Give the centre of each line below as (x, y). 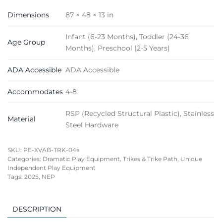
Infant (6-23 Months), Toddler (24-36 (127, 37)
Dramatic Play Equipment (81, 159)
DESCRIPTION (37, 209)
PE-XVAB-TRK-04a (52, 150)
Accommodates (35, 92)
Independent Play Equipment (52, 168)
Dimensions (28, 15)
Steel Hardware (92, 125)
